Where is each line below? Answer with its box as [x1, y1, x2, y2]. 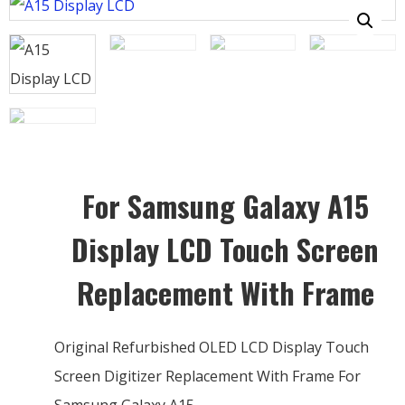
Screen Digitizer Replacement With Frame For [54, 365, 361, 386]
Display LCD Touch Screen [71, 227, 379, 270]
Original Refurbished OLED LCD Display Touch [54, 336, 369, 357]
